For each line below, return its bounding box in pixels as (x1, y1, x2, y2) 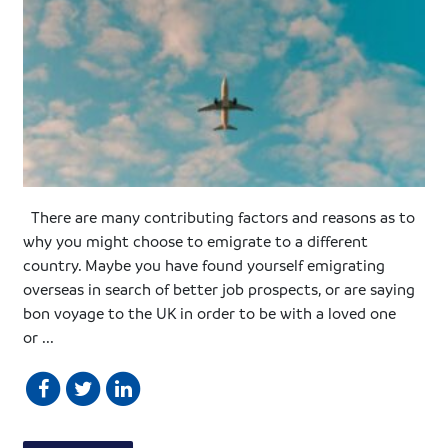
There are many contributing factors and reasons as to (23, 207, 416, 228)
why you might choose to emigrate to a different (23, 231, 369, 252)
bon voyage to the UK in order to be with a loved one (23, 303, 397, 324)
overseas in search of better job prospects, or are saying (23, 279, 416, 300)
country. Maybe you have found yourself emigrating (23, 255, 386, 276)
